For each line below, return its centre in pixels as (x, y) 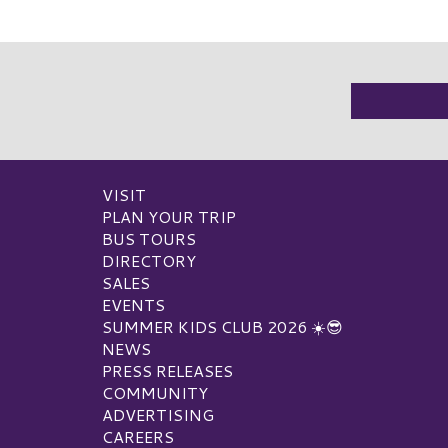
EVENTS (133, 304)
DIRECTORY (149, 260)
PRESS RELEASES (167, 370)
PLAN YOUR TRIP (169, 216)
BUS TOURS (149, 238)
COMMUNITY (155, 392)
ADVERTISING (158, 414)
